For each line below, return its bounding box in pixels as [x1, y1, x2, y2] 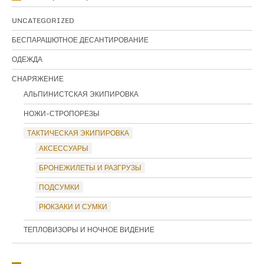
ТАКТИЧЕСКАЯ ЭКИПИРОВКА [27, 127, 129, 139]
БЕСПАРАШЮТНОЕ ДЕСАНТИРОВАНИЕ [12, 34, 148, 46]
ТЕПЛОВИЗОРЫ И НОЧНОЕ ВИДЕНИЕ [24, 224, 154, 236]
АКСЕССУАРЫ [39, 143, 88, 154]
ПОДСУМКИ [39, 181, 80, 193]
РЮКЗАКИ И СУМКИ [39, 201, 107, 213]
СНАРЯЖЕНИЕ [12, 73, 64, 85]
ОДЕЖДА [12, 54, 42, 65]
